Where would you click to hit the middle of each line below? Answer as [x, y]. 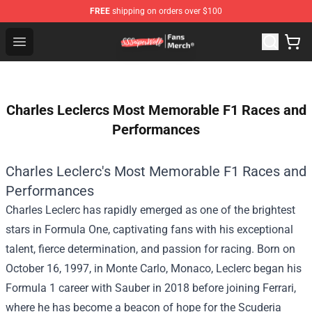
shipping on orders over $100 [166, 11]
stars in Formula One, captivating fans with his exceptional [149, 229]
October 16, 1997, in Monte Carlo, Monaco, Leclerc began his [154, 268]
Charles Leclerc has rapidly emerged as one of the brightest [150, 210]
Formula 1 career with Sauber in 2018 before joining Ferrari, [151, 288]
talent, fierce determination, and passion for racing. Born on [150, 249]
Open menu [47, 41]
